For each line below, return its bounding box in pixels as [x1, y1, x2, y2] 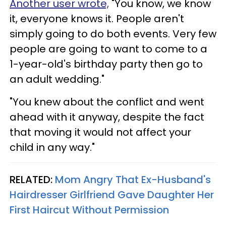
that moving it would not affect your [10, 125, 191, 139]
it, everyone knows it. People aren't [10, 11, 184, 26]
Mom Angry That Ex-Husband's [55, 172, 211, 187]
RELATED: [10, 172, 52, 187]
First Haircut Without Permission [10, 202, 169, 217]
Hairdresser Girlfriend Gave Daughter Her [10, 187, 214, 202]
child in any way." [10, 140, 95, 154]
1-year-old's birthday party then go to [10, 56, 203, 71]
